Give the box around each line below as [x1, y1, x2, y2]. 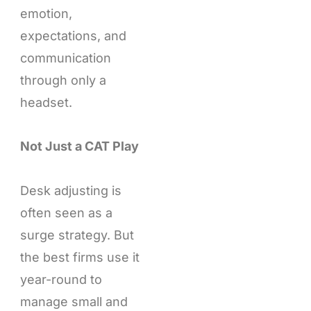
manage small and [19, 294, 128, 309]
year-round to [19, 271, 102, 287]
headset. [19, 94, 72, 110]
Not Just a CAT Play [19, 139, 139, 154]
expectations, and [19, 28, 126, 43]
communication [19, 50, 111, 65]
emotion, [19, 6, 72, 21]
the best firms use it [19, 249, 140, 264]
